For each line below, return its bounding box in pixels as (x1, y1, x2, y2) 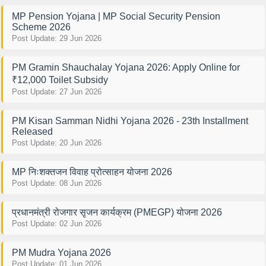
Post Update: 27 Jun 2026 (11, 87, 102, 96)
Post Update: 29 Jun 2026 (11, 33, 102, 43)
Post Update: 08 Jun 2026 (11, 178, 102, 188)
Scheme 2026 (11, 21, 71, 32)
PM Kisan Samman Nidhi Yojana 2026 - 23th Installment (11, 115, 248, 126)
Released (11, 126, 53, 137)
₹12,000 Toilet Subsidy (11, 74, 108, 85)
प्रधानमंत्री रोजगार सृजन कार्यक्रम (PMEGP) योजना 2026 (11, 207, 222, 217)
